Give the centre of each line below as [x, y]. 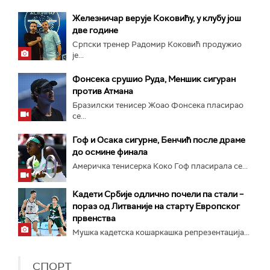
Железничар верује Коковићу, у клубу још [157, 18]
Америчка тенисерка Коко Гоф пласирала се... [160, 166]
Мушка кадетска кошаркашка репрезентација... [161, 232]
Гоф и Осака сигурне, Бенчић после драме [159, 140]
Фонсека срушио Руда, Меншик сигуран [154, 79]
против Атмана [103, 91]
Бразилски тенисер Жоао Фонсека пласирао [158, 105]
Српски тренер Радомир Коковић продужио [157, 44]
